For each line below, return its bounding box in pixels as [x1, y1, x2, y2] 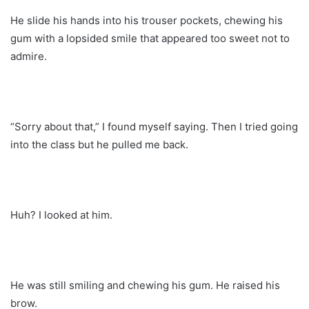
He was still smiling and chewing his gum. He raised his [10, 278, 280, 292]
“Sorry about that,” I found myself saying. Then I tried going [10, 119, 298, 133]
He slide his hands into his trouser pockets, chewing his [10, 13, 283, 27]
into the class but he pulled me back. [10, 137, 188, 151]
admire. [10, 49, 47, 63]
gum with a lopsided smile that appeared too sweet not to [10, 31, 290, 45]
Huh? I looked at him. [10, 208, 112, 221]
